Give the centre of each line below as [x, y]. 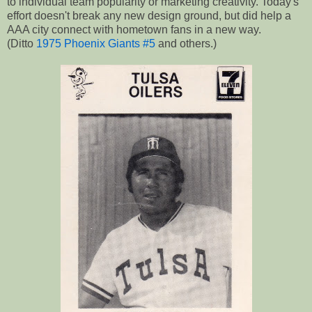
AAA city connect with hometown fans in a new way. [134, 30]
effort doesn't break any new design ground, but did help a [149, 16]
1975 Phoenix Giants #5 [96, 44]
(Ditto [22, 44]
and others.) [186, 44]
